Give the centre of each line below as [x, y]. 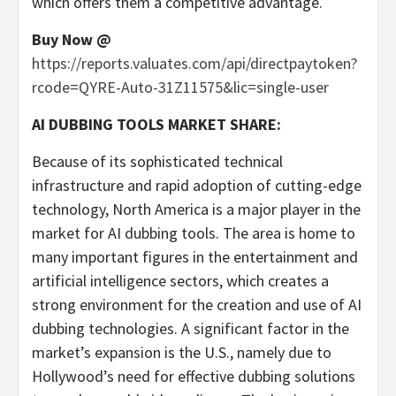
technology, [72, 209]
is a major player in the [285, 209]
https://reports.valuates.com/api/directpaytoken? [194, 64]
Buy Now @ [72, 40]
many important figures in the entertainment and [195, 257]
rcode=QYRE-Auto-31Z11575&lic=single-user [180, 88]
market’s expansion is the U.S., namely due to [182, 353]
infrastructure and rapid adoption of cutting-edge [197, 186]
